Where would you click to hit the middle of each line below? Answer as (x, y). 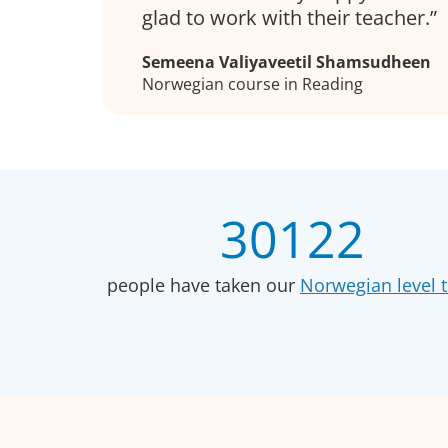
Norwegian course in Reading (252, 84)
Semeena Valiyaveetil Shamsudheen (286, 62)
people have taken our (203, 285)
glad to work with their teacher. (286, 17)
